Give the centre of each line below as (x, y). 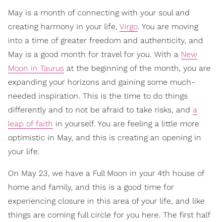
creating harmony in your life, (64, 27)
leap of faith (30, 124)
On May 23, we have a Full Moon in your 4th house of (106, 173)
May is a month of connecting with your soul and (99, 13)
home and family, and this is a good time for (91, 187)
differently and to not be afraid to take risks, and (100, 110)
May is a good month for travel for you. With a (94, 55)
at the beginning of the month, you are (137, 68)
